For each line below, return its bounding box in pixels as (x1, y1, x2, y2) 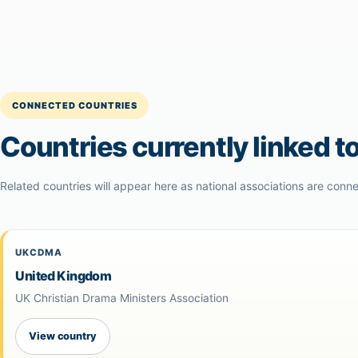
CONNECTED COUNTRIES (11, 100, 137, 112)
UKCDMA (15, 247, 62, 259)
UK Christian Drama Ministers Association (15, 292, 229, 305)
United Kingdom (15, 268, 112, 284)
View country (29, 330, 97, 343)
